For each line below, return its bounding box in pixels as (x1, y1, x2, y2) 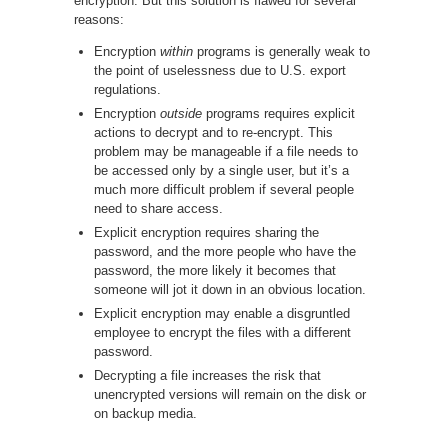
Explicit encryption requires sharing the (94, 224, 319, 240)
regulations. (94, 81, 161, 97)
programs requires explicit (202, 105, 355, 121)
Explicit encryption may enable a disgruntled (94, 305, 350, 321)
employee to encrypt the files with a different (94, 324, 351, 340)
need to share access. (94, 200, 223, 216)
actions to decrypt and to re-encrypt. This (94, 124, 333, 140)
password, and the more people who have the (94, 243, 356, 259)
